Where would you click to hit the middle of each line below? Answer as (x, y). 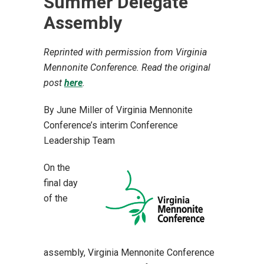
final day (61, 183)
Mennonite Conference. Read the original (127, 67)
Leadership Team (80, 141)
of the (56, 198)
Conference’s (72, 125)
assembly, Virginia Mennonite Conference (129, 253)
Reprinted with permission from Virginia (125, 52)
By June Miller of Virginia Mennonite (118, 110)
